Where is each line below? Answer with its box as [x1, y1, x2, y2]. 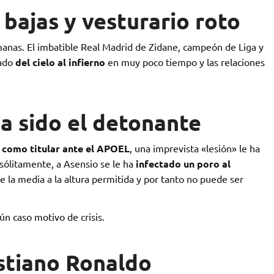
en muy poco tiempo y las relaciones [105, 56, 265, 68]
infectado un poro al [135, 157, 231, 171]
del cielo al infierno [15, 56, 105, 69]
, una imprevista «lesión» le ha [129, 142, 260, 155]
